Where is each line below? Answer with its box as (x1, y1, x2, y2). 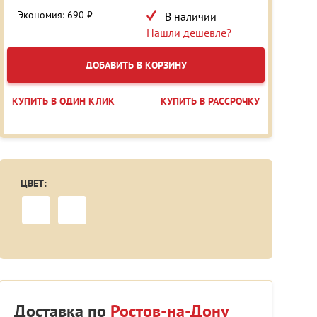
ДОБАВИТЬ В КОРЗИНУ (85, 59, 187, 72)
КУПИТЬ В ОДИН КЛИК (12, 95, 115, 108)
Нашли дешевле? (146, 25, 231, 40)
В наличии (162, 9, 217, 24)
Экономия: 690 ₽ (18, 8, 93, 22)
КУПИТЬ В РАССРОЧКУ (161, 95, 260, 108)
